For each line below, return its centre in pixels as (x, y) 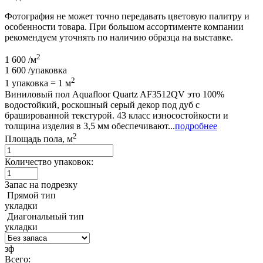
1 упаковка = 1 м (38, 83)
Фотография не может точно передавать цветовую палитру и (127, 16)
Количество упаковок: (49, 161)
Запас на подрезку (41, 184)
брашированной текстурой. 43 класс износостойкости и (117, 115)
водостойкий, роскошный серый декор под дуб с (102, 104)
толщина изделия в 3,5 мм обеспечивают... (90, 126)
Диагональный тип (45, 216)
